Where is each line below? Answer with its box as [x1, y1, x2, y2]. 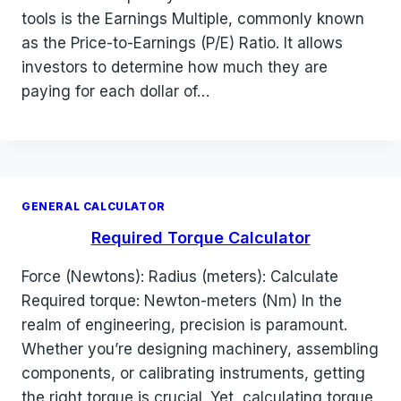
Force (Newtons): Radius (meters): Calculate [21, 267, 338, 286]
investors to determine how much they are [21, 57, 328, 76]
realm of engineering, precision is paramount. [21, 315, 347, 334]
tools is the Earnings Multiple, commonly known [21, 9, 364, 28]
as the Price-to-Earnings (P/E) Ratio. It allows [21, 33, 343, 52]
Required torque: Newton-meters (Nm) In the [21, 291, 342, 310]
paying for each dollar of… [21, 81, 209, 100]
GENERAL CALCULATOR [21, 199, 166, 213]
